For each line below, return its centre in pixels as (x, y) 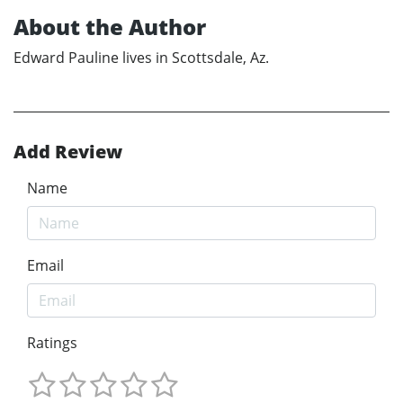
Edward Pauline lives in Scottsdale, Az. (141, 57)
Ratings (52, 342)
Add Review (68, 151)
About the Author (110, 26)
